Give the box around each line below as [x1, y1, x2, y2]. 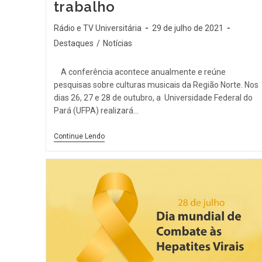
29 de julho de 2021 [151, 23, 223, 33]
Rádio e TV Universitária [53, 23, 142, 33]
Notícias [102, 39, 132, 49]
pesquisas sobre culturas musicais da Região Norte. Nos [53, 80, 258, 90]
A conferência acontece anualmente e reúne [53, 67, 226, 77]
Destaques [53, 39, 94, 49]
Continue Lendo [53, 132, 105, 141]
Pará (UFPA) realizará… [53, 106, 139, 116]
